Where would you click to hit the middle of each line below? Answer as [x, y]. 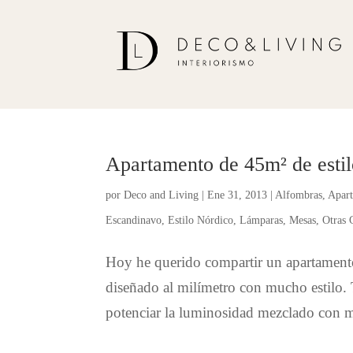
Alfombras [299, 195]
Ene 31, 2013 [238, 195]
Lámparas [262, 220]
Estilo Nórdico [201, 220]
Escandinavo [134, 220]
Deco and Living [162, 195]
